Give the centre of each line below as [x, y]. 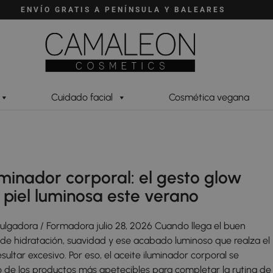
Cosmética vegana [209, 97]
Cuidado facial [82, 97]
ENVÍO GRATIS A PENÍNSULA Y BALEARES [123, 10]
